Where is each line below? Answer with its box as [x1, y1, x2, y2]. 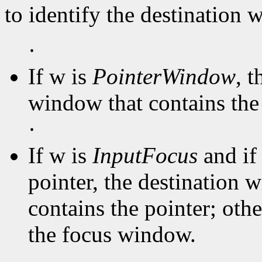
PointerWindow [92, 64, 236, 89]
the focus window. [28, 222, 196, 247]
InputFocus [92, 143, 198, 168]
